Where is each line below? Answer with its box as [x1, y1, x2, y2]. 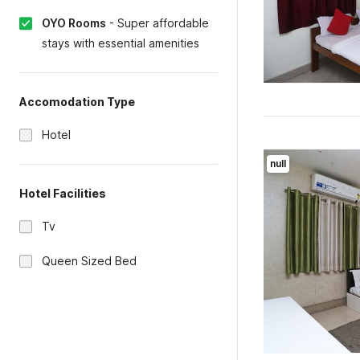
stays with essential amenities [42, 36, 199, 50]
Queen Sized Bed [42, 254, 137, 268]
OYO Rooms [42, 16, 106, 30]
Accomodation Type [19, 95, 135, 108]
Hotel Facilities [19, 186, 106, 200]
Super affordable [117, 16, 209, 30]
